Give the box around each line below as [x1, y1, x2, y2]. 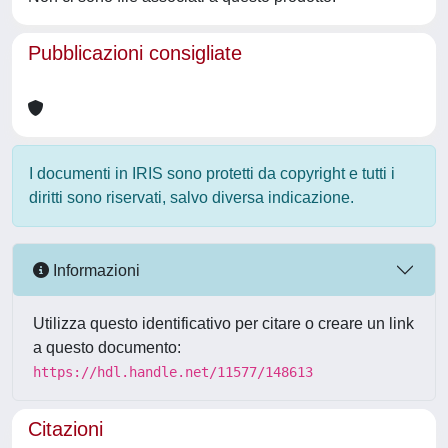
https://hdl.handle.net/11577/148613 [33, 364, 313, 380]
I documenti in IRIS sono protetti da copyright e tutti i [29, 165, 395, 182]
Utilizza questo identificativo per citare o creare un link [33, 315, 414, 332]
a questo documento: [33, 339, 181, 356]
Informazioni [49, 261, 140, 279]
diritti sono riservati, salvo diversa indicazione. [29, 189, 354, 206]
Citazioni [28, 418, 103, 440]
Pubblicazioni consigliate [28, 42, 242, 64]
